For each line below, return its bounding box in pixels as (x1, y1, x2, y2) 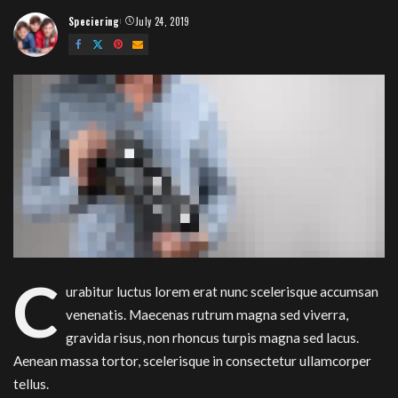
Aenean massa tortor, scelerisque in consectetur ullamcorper (13, 353, 371, 370)
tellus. (13, 376, 49, 393)
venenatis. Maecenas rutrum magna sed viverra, (65, 306, 348, 323)
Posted (68, 20, 102, 36)
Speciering (68, 14, 120, 29)
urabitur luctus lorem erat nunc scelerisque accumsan (65, 283, 378, 300)
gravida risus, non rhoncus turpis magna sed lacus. (65, 330, 359, 346)
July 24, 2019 (135, 14, 190, 29)
